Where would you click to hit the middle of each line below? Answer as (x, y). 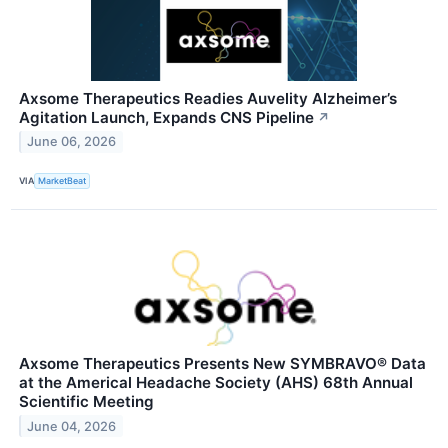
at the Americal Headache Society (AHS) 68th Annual (216, 382)
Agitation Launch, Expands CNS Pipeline (166, 117)
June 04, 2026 (72, 426)
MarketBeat (62, 181)
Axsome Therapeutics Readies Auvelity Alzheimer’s (208, 98)
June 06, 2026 (72, 142)
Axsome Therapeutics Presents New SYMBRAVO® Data (222, 363)
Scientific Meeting (86, 401)
